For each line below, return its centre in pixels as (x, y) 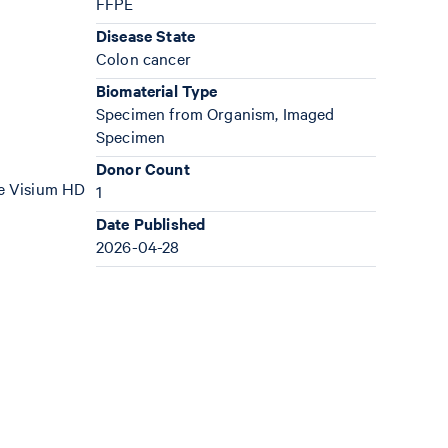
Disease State (145, 35)
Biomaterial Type (157, 90)
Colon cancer (143, 58)
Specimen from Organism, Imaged (215, 113)
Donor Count (143, 168)
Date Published (151, 223)
